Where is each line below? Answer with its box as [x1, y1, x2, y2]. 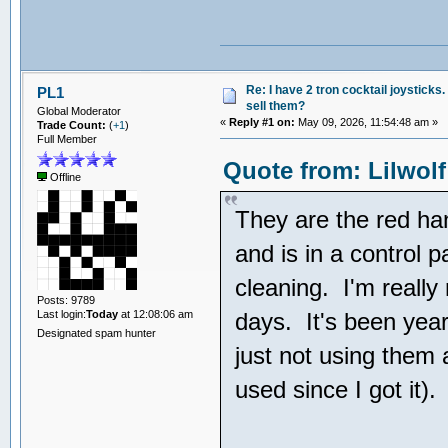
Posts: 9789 [36, 293, 95, 306]
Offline [46, 171, 81, 184]
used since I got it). [235, 376, 444, 404]
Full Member [36, 133, 97, 146]
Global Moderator [36, 105, 121, 118]
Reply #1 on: [229, 116, 296, 129]
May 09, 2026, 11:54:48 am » [295, 116, 439, 129]
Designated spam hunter [36, 327, 156, 340]
